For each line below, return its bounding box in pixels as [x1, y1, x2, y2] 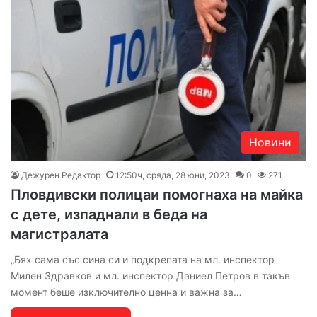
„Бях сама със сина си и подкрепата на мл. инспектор [11, 253, 275, 266]
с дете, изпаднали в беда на [11, 206, 207, 224]
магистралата [11, 226, 108, 243]
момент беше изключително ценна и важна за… [11, 286, 242, 299]
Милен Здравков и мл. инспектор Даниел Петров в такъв [11, 270, 290, 282]
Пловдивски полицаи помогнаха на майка [11, 186, 303, 204]
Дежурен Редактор [21, 170, 100, 181]
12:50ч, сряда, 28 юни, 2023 [115, 170, 230, 181]
